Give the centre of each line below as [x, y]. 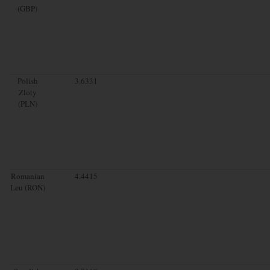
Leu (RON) [27, 187]
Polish [27, 80]
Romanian [27, 176]
